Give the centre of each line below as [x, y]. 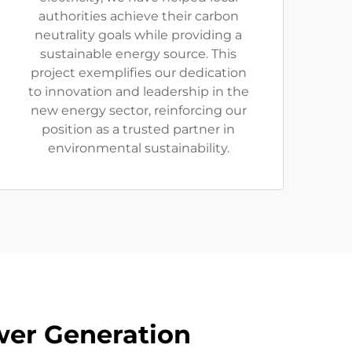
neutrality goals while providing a [138, 35]
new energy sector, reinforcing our [138, 110]
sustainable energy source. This [138, 54]
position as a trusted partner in [138, 129]
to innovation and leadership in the [138, 92]
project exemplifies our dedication [138, 73]
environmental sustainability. [138, 148]
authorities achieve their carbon [138, 16]
